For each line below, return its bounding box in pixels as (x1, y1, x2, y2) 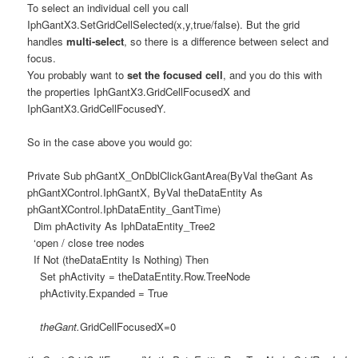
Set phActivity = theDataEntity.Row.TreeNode (27, 268, 251, 284)
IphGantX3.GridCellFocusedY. (27, 100, 167, 116)
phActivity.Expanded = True (27, 285, 169, 301)
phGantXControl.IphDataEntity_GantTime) (27, 201, 221, 217)
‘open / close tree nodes (27, 235, 145, 251)
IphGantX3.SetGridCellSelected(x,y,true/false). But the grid (27, 16, 300, 32)
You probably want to (27, 66, 128, 82)
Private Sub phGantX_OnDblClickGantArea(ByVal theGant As (27, 168, 314, 184)
